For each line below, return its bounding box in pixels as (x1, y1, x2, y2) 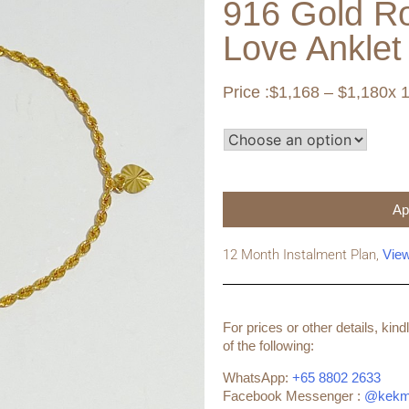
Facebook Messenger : (223, 387, 364, 404)
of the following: (223, 337, 314, 353)
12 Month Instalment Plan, (223, 246, 383, 263)
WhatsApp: (223, 369, 292, 385)
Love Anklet (223, 28, 402, 68)
